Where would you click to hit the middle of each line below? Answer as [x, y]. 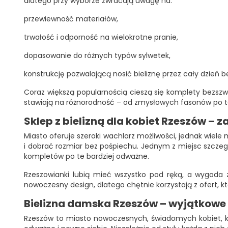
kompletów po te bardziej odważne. [87, 156]
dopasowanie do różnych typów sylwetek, [97, 55]
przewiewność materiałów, [71, 19]
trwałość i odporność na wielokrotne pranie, [101, 37]
